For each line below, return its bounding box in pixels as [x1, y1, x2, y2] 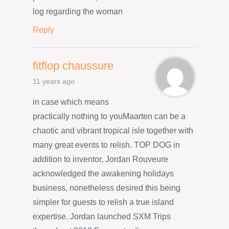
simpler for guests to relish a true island [33, 197, 174, 207]
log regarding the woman [33, 7, 123, 16]
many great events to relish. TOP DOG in [33, 140, 180, 149]
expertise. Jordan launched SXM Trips [33, 212, 171, 221]
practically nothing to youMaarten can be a [33, 111, 186, 121]
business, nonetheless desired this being [33, 183, 180, 192]
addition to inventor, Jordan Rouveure [33, 154, 168, 164]
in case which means [33, 97, 109, 106]
